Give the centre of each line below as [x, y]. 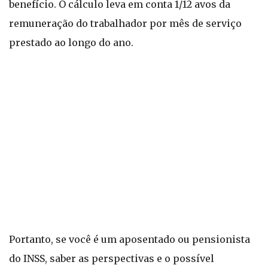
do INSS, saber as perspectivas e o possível [112, 258]
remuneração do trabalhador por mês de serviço [125, 23]
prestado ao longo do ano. [71, 42]
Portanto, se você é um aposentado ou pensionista [130, 239]
